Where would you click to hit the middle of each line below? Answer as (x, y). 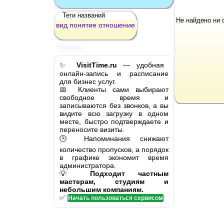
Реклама (69, 47)
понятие (83, 25)
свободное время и (114, 97)
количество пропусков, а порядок (114, 149)
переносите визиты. (92, 129)
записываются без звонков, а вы (114, 105)
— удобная (140, 65)
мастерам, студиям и (114, 181)
